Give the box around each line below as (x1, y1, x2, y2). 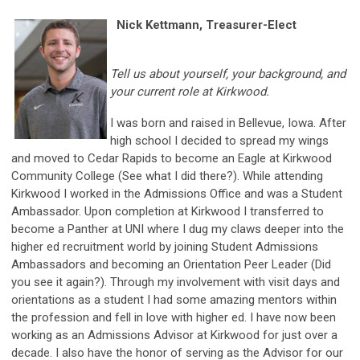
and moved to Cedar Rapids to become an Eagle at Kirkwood (11, 150, 332, 166)
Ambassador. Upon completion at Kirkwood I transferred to (11, 203, 324, 219)
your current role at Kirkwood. (110, 84, 269, 99)
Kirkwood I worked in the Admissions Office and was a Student (11, 186, 342, 201)
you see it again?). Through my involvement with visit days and (11, 274, 340, 289)
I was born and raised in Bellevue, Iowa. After (110, 115, 346, 130)
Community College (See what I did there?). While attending (11, 168, 323, 183)
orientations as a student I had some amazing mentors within (11, 292, 337, 307)
